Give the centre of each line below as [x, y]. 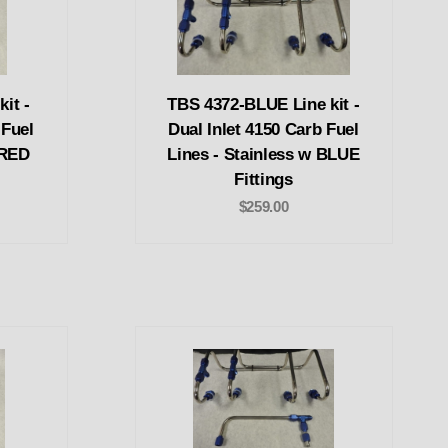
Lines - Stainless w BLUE [263, 155]
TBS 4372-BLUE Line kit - [263, 105]
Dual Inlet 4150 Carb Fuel [263, 130]
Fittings [263, 180]
